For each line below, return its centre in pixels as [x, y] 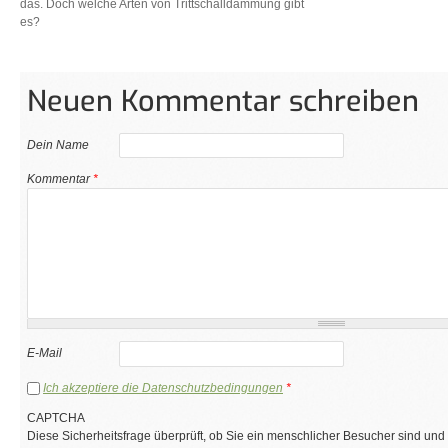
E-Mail [44, 352]
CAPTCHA [56, 417]
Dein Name [58, 144]
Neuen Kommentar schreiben [223, 101]
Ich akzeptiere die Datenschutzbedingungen [163, 387]
